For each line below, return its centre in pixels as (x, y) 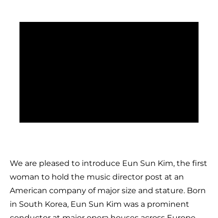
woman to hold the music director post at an (97, 177)
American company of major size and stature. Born (108, 191)
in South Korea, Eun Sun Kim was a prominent (100, 204)
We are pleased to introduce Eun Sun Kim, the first (109, 163)
